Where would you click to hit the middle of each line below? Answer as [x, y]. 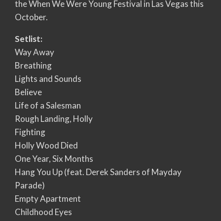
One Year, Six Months [54, 158]
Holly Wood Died [46, 145]
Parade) [30, 185]
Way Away [35, 52]
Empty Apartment [48, 198]
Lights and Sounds [48, 78]
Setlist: [29, 38]
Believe [28, 92]
